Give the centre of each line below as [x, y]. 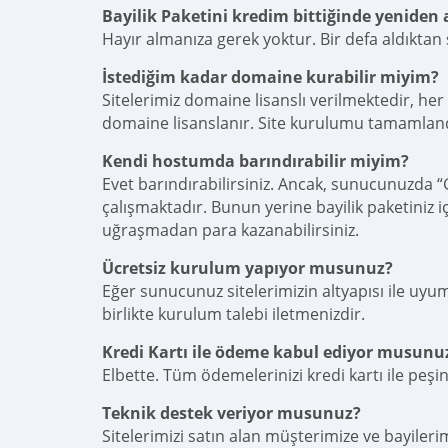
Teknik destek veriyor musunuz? [231, 412]
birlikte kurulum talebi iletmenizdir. [233, 313]
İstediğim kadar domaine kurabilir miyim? [270, 76]
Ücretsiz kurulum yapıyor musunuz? [247, 267]
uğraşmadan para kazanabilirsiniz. [230, 229]
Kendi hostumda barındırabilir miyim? [255, 160]
